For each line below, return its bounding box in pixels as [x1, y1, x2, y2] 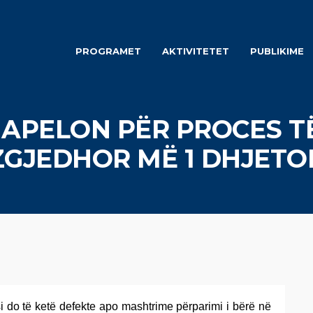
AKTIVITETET [161, 45, 229, 57]
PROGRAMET [75, 45, 141, 57]
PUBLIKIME [249, 45, 304, 57]
